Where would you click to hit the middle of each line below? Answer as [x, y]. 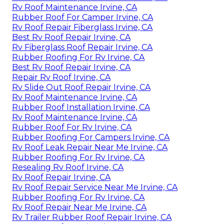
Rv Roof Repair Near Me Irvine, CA [79, 207]
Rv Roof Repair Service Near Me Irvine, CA [95, 187]
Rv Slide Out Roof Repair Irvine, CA [81, 87]
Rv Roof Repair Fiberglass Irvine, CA [82, 27]
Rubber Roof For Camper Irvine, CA [82, 17]
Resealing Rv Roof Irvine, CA [68, 167]
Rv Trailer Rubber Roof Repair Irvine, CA [92, 217]
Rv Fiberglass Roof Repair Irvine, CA [82, 47]
